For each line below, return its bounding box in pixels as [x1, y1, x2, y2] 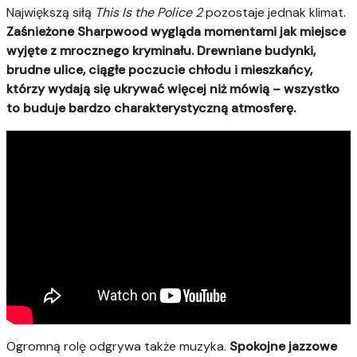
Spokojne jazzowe [229, 338, 337, 355]
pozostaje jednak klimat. [202, 4, 346, 22]
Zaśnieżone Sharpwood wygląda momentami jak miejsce [6, 23, 346, 41]
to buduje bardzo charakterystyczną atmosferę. [6, 100, 296, 117]
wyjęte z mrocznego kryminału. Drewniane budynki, [6, 42, 316, 60]
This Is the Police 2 [95, 4, 202, 22]
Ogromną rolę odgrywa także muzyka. [6, 338, 229, 355]
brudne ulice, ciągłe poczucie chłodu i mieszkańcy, [6, 61, 312, 79]
